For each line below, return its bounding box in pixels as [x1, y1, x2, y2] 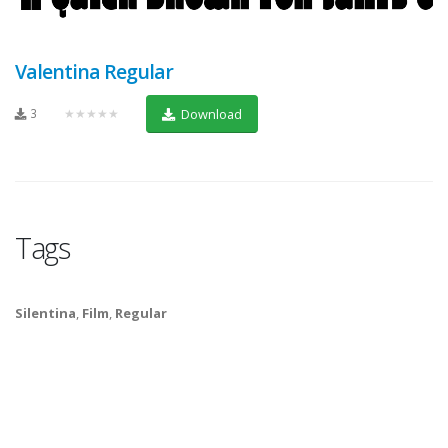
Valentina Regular [15, 58, 174, 86]
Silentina [15, 304, 76, 323]
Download [177, 104, 242, 123]
